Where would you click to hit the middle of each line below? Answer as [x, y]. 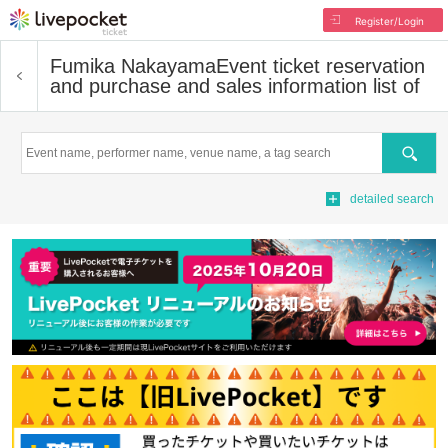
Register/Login [389, 21]
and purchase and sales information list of [235, 86]
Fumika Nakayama [133, 66]
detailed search [392, 199]
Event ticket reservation [320, 66]
